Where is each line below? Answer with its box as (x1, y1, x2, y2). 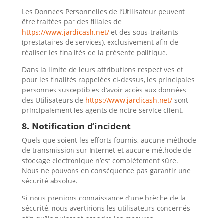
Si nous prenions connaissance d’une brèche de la (21, 193, 186, 202)
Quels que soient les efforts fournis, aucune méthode (21, 135, 196, 145)
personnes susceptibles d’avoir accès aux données (21, 85, 186, 94)
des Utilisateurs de (21, 95, 83, 105)
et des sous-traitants (109, 27, 178, 36)
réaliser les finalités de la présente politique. (21, 48, 168, 57)
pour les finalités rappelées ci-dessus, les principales (21, 75, 195, 84)
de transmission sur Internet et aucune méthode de (21, 145, 191, 155)
